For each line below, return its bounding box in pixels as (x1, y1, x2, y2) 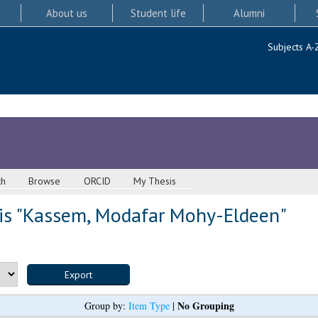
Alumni (234, 6, 265, 20)
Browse (28, 175, 61, 188)
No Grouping (177, 298, 234, 314)
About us (45, 6, 87, 20)
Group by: (84, 299, 128, 313)
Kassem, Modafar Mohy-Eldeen (22, 202, 280, 229)
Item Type (128, 299, 170, 313)
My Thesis (133, 175, 177, 188)
